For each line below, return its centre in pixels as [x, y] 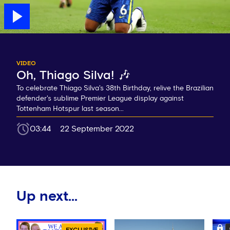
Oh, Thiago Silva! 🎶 [73, 76]
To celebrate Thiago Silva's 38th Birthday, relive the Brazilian [115, 89]
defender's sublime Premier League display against [100, 99]
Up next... [47, 197]
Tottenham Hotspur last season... [70, 109]
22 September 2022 [97, 129]
